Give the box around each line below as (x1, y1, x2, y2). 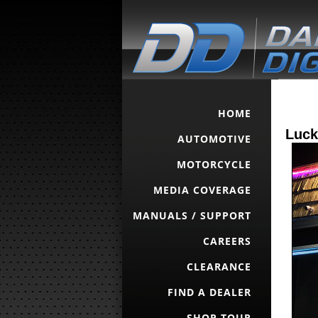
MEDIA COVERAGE (153, 183, 251, 197)
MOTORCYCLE (177, 158, 251, 171)
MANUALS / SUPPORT (133, 209, 251, 222)
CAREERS (203, 234, 251, 248)
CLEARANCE (187, 260, 251, 273)
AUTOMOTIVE (177, 132, 251, 146)
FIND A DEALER (168, 285, 251, 299)
